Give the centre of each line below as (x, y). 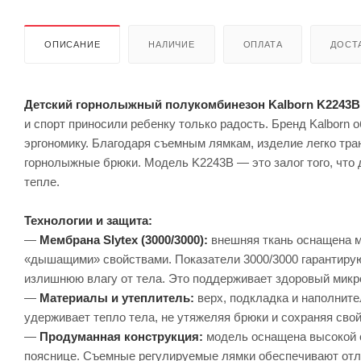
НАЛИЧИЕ (172, 44)
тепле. (42, 181)
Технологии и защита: (88, 220)
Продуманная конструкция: (121, 336)
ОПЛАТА (263, 44)
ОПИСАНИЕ (73, 44)
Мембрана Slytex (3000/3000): (124, 239)
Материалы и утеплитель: (117, 297)
